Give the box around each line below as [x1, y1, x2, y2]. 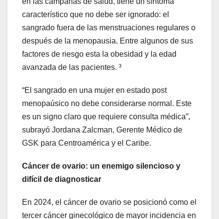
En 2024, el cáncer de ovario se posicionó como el [22, 197, 197, 206]
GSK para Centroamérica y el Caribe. [22, 138, 151, 147]
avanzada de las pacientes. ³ [22, 63, 121, 71]
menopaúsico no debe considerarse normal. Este [22, 99, 192, 108]
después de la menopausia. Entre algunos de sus [22, 36, 193, 45]
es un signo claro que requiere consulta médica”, [22, 112, 190, 121]
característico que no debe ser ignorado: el [22, 10, 169, 19]
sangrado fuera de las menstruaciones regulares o [22, 23, 196, 32]
